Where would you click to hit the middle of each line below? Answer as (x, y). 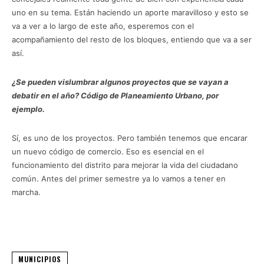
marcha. (26, 192)
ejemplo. (28, 109)
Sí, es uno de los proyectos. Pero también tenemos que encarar (130, 138)
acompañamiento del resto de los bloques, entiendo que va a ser (132, 39)
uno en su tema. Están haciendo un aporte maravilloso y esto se (130, 12)
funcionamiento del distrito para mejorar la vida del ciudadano (125, 165)
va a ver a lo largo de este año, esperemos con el (103, 26)
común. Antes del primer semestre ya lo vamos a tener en (119, 178)
